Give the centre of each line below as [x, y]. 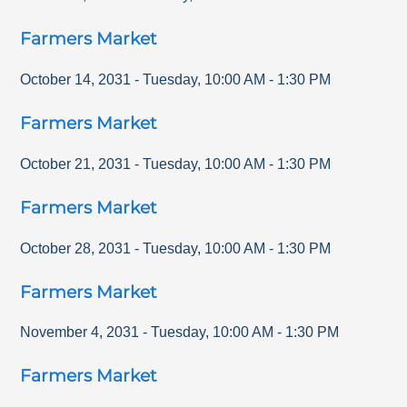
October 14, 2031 [76, 80]
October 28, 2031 [76, 248]
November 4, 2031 [80, 333]
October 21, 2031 [76, 164]
